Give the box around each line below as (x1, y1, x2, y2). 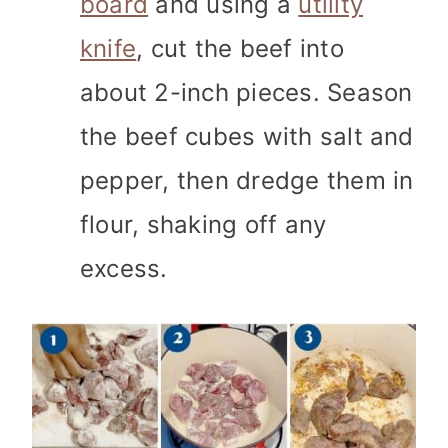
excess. (80, 254, 168, 284)
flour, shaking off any (80, 210, 327, 240)
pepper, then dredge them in (80, 166, 414, 196)
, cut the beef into (136, 34, 344, 64)
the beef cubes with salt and (80, 122, 414, 152)
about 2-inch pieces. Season (80, 78, 413, 108)
